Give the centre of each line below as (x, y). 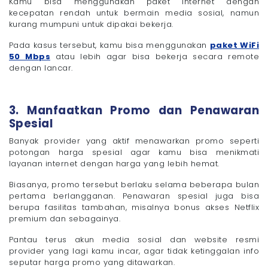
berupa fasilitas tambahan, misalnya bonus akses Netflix (134, 208)
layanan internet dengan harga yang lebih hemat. (114, 164)
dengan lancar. (41, 68)
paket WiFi (234, 45)
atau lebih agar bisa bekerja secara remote (154, 57)
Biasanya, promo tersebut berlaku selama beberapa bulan (134, 185)
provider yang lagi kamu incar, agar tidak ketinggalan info (134, 251)
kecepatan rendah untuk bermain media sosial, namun (134, 13)
